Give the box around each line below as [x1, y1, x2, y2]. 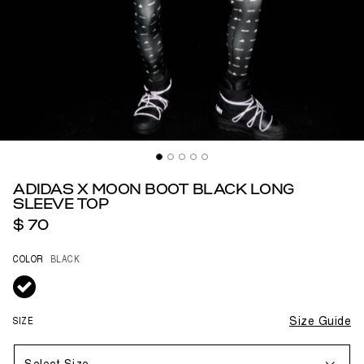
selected [12, 273, 62, 290]
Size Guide [289, 314, 351, 329]
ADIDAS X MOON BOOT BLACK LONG [13, 183, 295, 199]
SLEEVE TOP [13, 197, 109, 214]
